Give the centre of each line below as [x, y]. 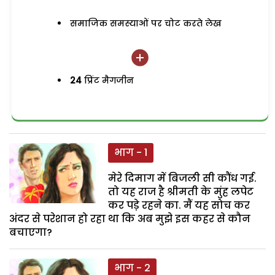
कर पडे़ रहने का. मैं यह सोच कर [179, 206]
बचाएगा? [31, 233]
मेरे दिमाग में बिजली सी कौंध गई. [183, 179]
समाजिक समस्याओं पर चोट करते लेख [146, 23]
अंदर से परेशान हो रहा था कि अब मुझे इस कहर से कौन [130, 219]
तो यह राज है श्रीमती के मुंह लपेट [181, 192]
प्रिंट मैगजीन [108, 80]
